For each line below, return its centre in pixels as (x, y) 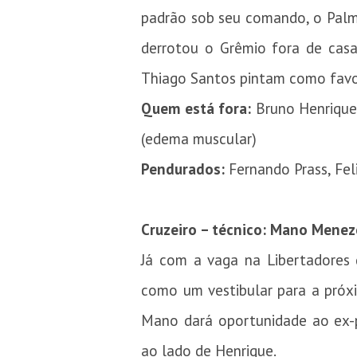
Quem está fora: (196, 109)
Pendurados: (183, 169)
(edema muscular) (199, 139)
